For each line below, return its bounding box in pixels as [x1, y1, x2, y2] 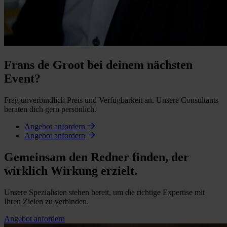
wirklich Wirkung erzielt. [4, 164, 137, 178]
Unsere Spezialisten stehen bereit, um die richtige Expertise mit [4, 187, 205, 197]
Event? [4, 72, 41, 86]
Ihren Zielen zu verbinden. [4, 197, 89, 206]
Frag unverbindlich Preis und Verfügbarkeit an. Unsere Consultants [4, 96, 218, 105]
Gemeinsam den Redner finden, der [4, 150, 189, 164]
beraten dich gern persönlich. [4, 105, 96, 114]
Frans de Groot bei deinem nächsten [4, 58, 193, 72]
